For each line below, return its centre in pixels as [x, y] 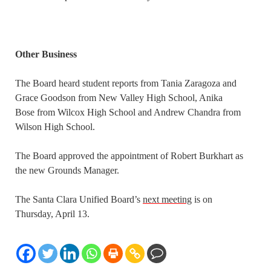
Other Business [46, 54]
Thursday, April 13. [52, 214]
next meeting [167, 200]
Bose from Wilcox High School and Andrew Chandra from [128, 113]
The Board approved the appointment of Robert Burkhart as [129, 156]
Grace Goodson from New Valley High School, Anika [119, 98]
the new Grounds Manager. [67, 171]
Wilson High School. [55, 127]
